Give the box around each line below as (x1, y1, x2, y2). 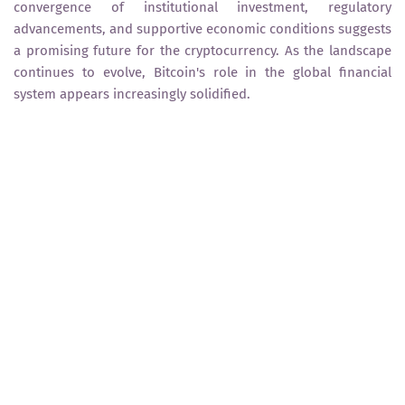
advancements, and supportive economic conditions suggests (14, 20, 391, 37)
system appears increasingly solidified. (14, 85, 250, 102)
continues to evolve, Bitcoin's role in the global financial (14, 63, 391, 80)
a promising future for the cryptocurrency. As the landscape (14, 42, 391, 59)
